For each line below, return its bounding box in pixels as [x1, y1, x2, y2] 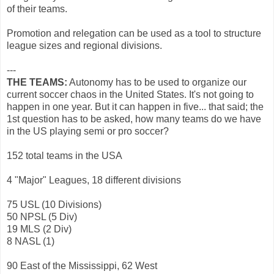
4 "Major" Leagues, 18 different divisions [7, 174, 181, 185]
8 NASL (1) [7, 235, 54, 246]
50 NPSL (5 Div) [7, 211, 77, 222]
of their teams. [7, 3, 67, 14]
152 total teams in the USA [7, 150, 122, 161]
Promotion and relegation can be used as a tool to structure [7, 28, 261, 39]
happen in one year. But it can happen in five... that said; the [7, 101, 264, 112]
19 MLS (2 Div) [7, 223, 72, 234]
